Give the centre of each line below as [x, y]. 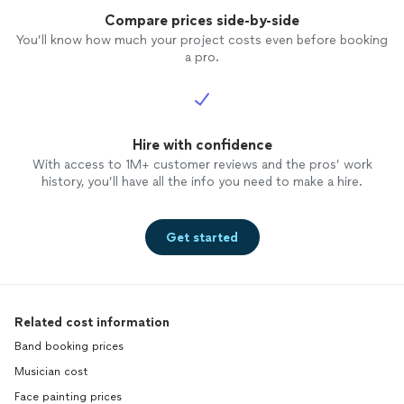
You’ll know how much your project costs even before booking [202, 41]
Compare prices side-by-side [202, 21]
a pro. [202, 58]
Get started [202, 237]
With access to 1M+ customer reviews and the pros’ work [202, 165]
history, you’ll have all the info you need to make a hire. [202, 182]
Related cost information [92, 323]
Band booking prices [69, 347]
